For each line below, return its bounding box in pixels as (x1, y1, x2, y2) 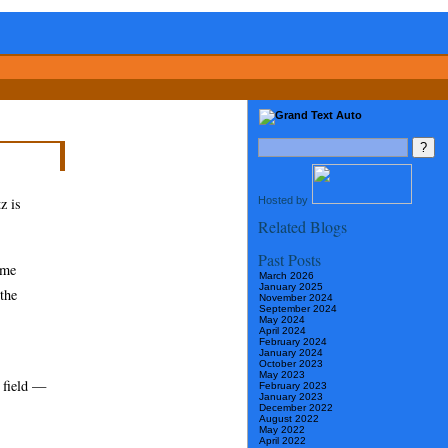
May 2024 (259, 314, 305, 326)
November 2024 (259, 292, 333, 304)
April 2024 (259, 325, 306, 337)
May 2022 (259, 424, 305, 436)
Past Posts (258, 249, 321, 271)
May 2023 (259, 369, 305, 381)
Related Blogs (258, 216, 347, 238)
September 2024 (259, 303, 337, 315)
